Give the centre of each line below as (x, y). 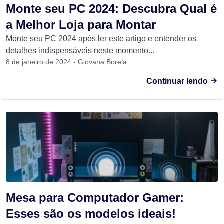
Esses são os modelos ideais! (91, 214)
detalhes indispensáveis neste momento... (80, 51)
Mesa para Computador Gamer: (95, 198)
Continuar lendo (178, 81)
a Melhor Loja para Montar (81, 25)
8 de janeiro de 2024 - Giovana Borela (66, 62)
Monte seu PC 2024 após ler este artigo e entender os (101, 39)
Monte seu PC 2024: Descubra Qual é (111, 9)
